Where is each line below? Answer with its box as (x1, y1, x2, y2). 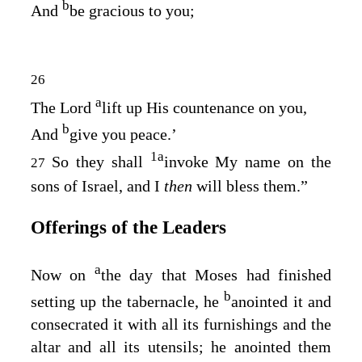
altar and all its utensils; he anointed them (31, 338, 331, 356)
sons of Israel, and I (31, 176, 164, 195)
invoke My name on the (163, 152, 331, 170)
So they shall (51, 152, 150, 170)
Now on (31, 265, 95, 284)
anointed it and (231, 293, 332, 311)
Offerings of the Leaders (31, 217, 226, 238)
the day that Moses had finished (100, 265, 332, 284)
